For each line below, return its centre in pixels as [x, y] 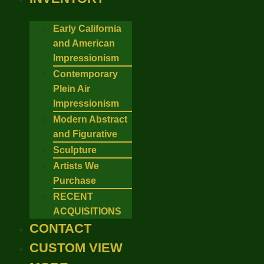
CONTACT [60, 228]
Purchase [75, 181]
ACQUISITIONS [87, 211]
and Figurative [85, 134]
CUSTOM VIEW [76, 248]
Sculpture [75, 150]
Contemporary [85, 74]
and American [84, 43]
